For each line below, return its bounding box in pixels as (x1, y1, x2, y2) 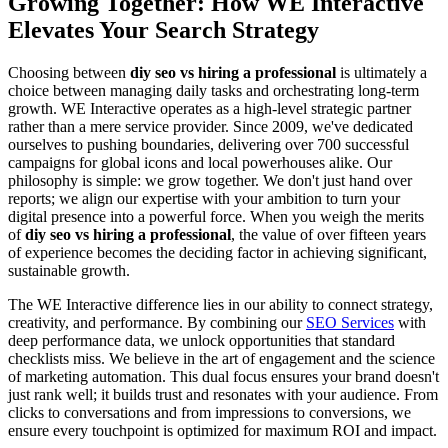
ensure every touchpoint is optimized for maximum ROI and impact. (8, 421, 437, 439)
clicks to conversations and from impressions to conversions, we (8, 403, 411, 421)
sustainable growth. (8, 261, 130, 279)
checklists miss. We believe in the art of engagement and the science (8, 349, 435, 367)
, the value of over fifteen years (231, 225, 426, 243)
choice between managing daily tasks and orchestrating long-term (8, 81, 419, 99)
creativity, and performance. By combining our (8, 313, 306, 331)
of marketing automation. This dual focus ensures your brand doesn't (8, 367, 439, 385)
